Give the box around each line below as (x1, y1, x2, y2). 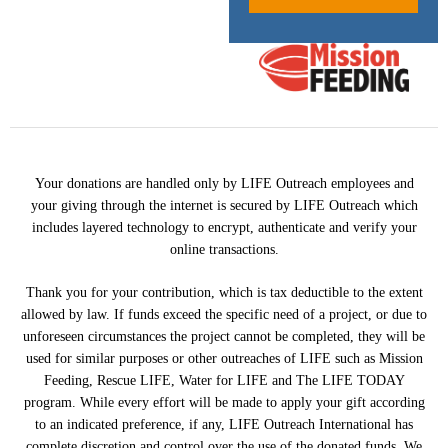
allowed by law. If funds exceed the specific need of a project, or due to (21, 306, 427, 322)
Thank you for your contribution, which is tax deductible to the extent (25, 284, 423, 300)
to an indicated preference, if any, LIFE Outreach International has (35, 416, 413, 432)
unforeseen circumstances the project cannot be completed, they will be (23, 328, 425, 344)
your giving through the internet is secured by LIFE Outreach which (30, 197, 418, 213)
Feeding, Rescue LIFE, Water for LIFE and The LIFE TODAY (43, 372, 405, 388)
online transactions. (169, 241, 279, 257)
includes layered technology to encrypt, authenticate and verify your (31, 219, 417, 235)
